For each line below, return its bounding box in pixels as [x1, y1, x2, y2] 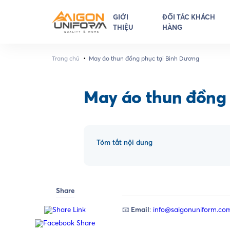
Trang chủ [51, 54, 80, 62]
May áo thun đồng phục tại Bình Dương [89, 54, 200, 62]
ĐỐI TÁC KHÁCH [162, 12, 215, 21]
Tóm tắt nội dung [97, 138, 153, 146]
